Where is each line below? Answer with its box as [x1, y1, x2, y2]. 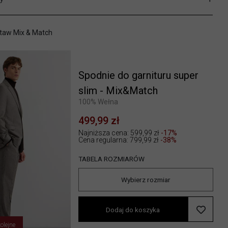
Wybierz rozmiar [121, 176, 170, 184]
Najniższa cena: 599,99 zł [78, 129, 161, 137]
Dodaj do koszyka [106, 205, 160, 214]
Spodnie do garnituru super [78, 69, 198, 82]
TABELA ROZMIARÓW [78, 155, 145, 163]
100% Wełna [78, 98, 118, 106]
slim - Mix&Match [78, 84, 158, 97]
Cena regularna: [78, 136, 130, 145]
